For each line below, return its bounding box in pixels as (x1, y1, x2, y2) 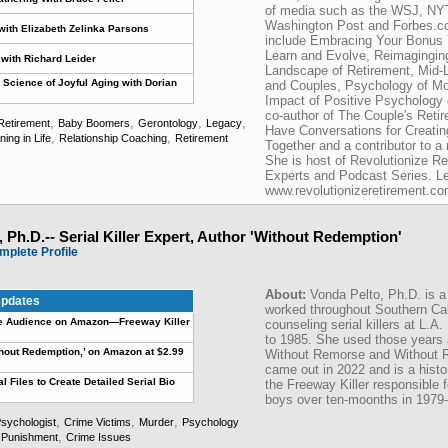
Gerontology (138, 117, 198, 129)
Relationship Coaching (59, 132, 167, 144)
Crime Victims (64, 416, 131, 428)
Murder (139, 416, 174, 428)
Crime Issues (66, 431, 131, 443)
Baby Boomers (58, 117, 130, 129)
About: (265, 287, 310, 302)
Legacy (206, 117, 242, 129)
